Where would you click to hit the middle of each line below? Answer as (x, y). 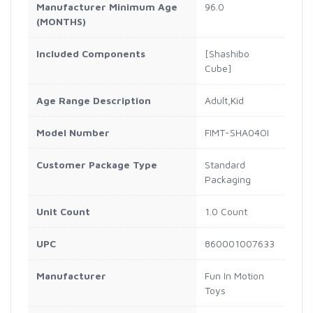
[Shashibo (227, 53)
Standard (225, 164)
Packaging (228, 179)
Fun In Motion (234, 275)
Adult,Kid (224, 100)
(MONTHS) (61, 21)
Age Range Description (94, 100)
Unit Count (63, 211)
